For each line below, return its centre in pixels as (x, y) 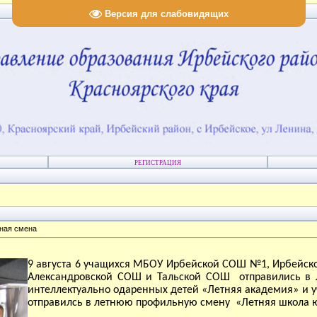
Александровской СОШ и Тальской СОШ (131, 277)
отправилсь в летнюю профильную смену (129, 303)
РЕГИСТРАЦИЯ (158, 163)
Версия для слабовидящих (166, 13)
